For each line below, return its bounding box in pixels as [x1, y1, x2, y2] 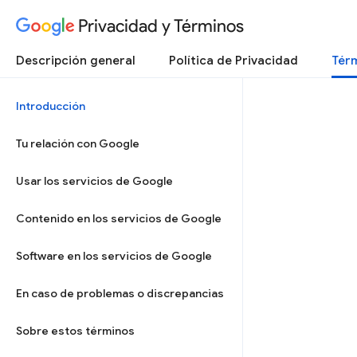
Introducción [16, 99, 85, 113]
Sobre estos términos [16, 324, 135, 338]
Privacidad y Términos [78, 14, 244, 37]
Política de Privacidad [169, 53, 298, 68]
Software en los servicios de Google [16, 249, 212, 263]
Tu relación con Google [16, 136, 139, 151]
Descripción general [16, 53, 135, 68]
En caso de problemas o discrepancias [16, 286, 224, 300]
